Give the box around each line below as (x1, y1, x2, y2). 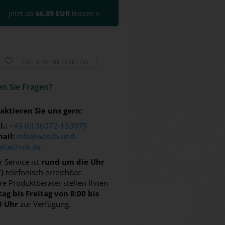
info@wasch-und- (17, 131, 77, 141)
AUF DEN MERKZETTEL (22, 58, 89, 65)
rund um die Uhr (41, 157, 105, 167)
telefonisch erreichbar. (4, 167, 83, 177)
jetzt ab (8, 9, 36, 18)
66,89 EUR (35, 9, 70, 18)
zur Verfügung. (18, 199, 71, 209)
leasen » (69, 9, 99, 18)
